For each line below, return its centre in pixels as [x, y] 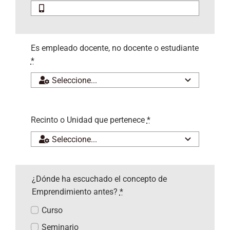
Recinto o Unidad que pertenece [89, 120]
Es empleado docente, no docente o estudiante [114, 48]
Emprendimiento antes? [75, 192]
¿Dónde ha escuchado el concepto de [99, 179]
